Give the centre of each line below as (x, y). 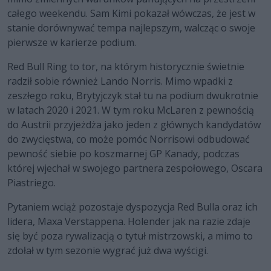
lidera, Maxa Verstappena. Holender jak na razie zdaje (129, 222)
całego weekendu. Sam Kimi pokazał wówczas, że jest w (131, 14)
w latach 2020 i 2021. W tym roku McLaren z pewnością (131, 110)
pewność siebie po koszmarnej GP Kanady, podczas (123, 154)
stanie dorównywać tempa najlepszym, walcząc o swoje (131, 28)
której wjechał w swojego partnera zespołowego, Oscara (135, 168)
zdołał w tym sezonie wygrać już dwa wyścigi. (109, 251)
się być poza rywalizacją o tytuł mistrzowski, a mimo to (130, 236)
